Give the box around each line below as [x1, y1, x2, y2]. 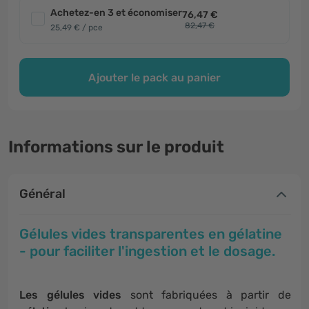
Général [19, 186, 66, 201]
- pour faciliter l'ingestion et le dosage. [19, 243, 279, 259]
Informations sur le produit [8, 137, 224, 157]
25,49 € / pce [50, 23, 103, 32]
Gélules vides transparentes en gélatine [19, 226, 282, 242]
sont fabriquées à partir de [130, 288, 292, 301]
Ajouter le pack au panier [88, 70, 221, 84]
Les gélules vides [19, 288, 130, 301]
